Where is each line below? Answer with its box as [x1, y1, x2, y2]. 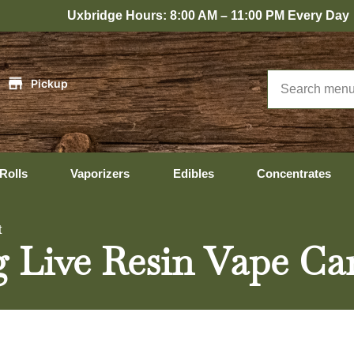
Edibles [172, 167, 214, 180]
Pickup [30, 76, 68, 90]
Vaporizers [70, 167, 130, 180]
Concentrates [257, 167, 331, 180]
